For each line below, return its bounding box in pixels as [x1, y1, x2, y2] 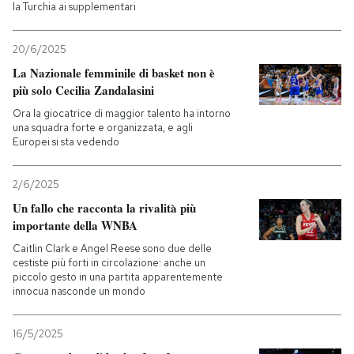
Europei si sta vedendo [13, 135, 119, 149]
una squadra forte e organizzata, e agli [13, 121, 193, 134]
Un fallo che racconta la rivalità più [13, 199, 196, 217]
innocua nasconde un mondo [13, 284, 145, 298]
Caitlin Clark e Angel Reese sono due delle [13, 242, 212, 255]
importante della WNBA [13, 217, 137, 234]
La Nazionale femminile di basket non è [13, 64, 215, 81]
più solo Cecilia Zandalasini [13, 81, 154, 99]
